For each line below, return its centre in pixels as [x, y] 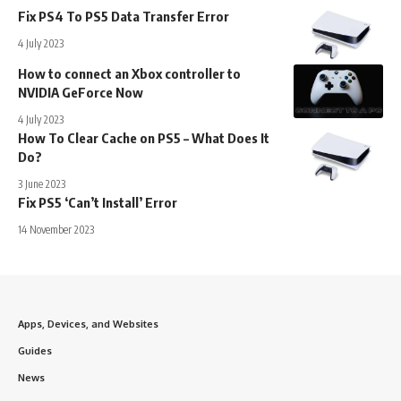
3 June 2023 [42, 184]
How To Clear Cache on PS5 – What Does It [144, 138]
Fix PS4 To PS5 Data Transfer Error [125, 17]
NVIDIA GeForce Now [81, 93]
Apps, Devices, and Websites [88, 324]
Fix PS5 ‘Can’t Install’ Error [98, 203]
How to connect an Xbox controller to [129, 74]
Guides [35, 351]
